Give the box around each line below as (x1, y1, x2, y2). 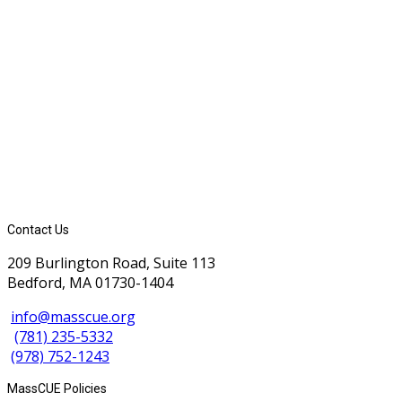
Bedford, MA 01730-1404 (7, 272, 173, 293)
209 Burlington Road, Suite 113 (7, 252, 215, 273)
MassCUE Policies (7, 381, 107, 397)
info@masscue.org (11, 306, 135, 327)
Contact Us (7, 222, 69, 237)
